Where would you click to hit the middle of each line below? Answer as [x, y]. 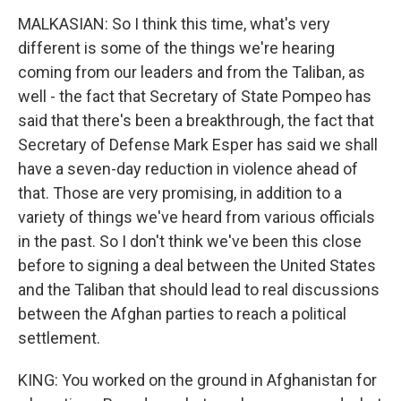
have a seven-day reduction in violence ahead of [188, 169]
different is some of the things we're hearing [176, 48]
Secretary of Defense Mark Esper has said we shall [198, 145]
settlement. [59, 338]
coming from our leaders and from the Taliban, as [192, 72]
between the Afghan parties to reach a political [182, 314]
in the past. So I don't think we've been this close [190, 241]
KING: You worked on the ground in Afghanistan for [197, 380]
